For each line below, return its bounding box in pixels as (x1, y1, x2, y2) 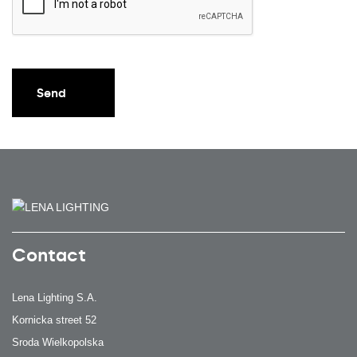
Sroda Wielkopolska (12, 335, 104, 348)
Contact (12, 244, 86, 266)
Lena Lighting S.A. (12, 291, 97, 304)
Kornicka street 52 (12, 313, 96, 326)
